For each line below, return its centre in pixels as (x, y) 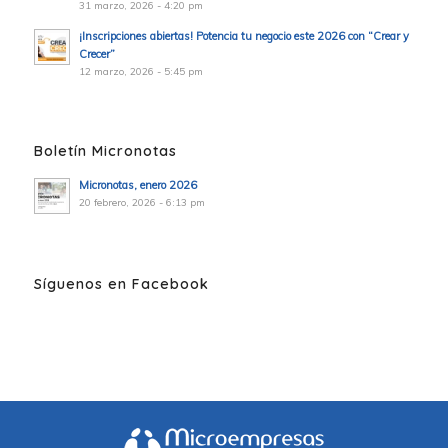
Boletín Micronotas (105, 151)
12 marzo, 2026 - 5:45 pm (140, 72)
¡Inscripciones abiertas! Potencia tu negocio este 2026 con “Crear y (243, 36)
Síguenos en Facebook (121, 284)
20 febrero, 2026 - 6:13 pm (141, 203)
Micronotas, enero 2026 (137, 185)
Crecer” (96, 54)
